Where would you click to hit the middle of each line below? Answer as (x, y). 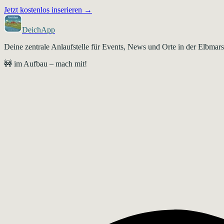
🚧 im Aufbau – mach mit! (45, 63)
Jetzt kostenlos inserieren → (48, 9)
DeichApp (38, 29)
